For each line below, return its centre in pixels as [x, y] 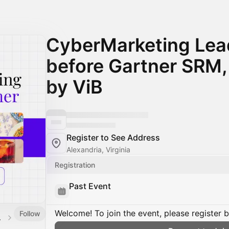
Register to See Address [113, 138]
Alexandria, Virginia [98, 150]
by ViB [74, 87]
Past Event [90, 186]
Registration [75, 165]
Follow [30, 213]
